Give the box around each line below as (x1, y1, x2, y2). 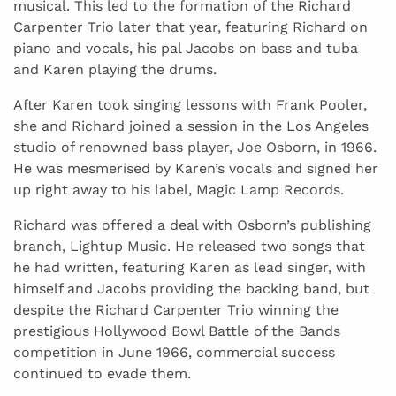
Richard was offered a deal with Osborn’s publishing (13, 217, 371, 234)
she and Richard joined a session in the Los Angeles (13, 118, 369, 135)
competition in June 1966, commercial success (13, 344, 335, 362)
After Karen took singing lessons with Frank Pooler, (13, 96, 367, 114)
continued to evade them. (13, 365, 191, 383)
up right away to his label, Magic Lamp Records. (13, 181, 344, 199)
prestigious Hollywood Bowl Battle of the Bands (13, 323, 340, 340)
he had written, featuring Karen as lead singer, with (13, 259, 366, 277)
